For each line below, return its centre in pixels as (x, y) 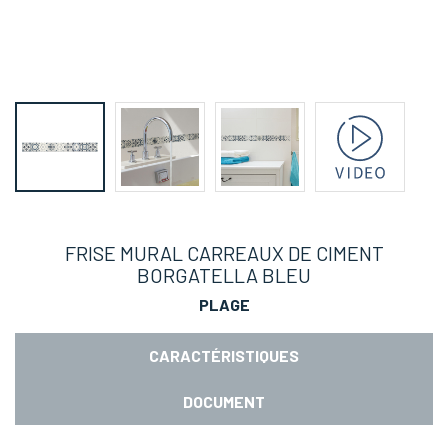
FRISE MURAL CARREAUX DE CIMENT (224, 253)
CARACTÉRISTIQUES (224, 355)
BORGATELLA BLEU (224, 275)
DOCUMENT (224, 401)
